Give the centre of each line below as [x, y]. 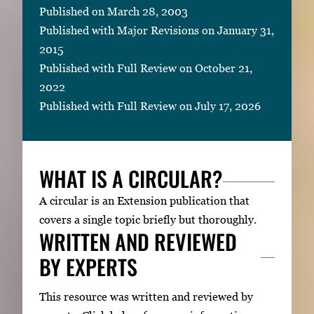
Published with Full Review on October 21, [146, 68]
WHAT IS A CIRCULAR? [131, 179]
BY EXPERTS [88, 267]
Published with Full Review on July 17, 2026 [150, 106]
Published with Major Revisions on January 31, [157, 30]
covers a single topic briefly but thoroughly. [148, 220]
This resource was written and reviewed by [146, 296]
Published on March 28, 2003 [114, 12]
